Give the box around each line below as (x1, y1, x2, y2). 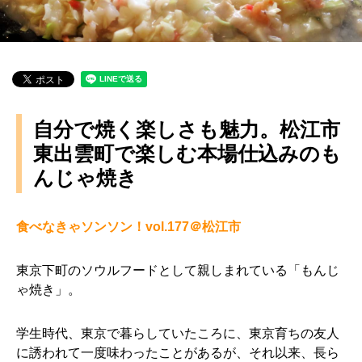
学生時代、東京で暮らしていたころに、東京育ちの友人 (16, 326, 339, 340)
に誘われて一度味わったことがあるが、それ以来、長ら (16, 346, 339, 360)
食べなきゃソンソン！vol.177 (16, 220, 189, 234)
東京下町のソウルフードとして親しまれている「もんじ (16, 263, 339, 277)
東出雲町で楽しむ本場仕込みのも (33, 142, 341, 165)
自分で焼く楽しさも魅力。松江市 (33, 118, 340, 141)
